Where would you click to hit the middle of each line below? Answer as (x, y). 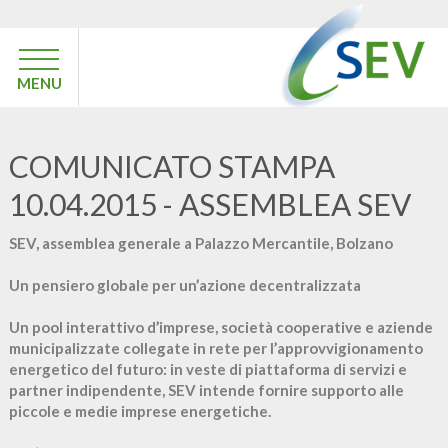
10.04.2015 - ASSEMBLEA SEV (209, 204)
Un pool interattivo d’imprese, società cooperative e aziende (220, 326)
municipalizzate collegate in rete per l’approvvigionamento (215, 347)
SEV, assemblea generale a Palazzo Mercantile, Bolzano (200, 242)
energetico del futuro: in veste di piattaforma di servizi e (207, 368)
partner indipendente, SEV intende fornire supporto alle (206, 389)
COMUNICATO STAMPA (171, 166)
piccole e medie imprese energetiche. (139, 410)
